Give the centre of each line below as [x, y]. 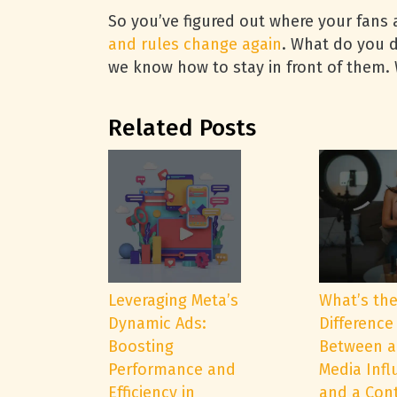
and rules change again [195, 44]
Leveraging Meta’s [173, 300]
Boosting [141, 346]
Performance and [172, 370]
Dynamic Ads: [157, 323]
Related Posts [182, 128]
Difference [356, 323]
